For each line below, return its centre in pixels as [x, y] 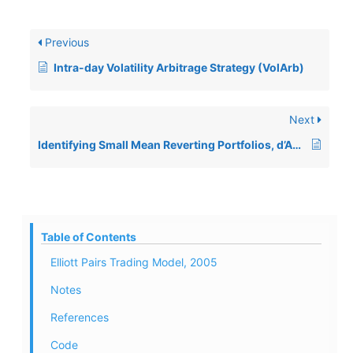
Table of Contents [89, 237]
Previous [65, 43]
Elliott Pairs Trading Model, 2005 [134, 262]
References [80, 318]
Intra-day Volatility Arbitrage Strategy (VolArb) [179, 68]
